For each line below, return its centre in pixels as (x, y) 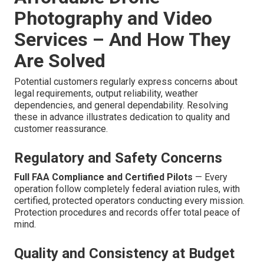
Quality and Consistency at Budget (124, 254)
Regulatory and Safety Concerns (118, 158)
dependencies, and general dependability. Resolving (121, 105)
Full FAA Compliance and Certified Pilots (103, 177)
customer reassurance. (61, 129)
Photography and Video (113, 19)
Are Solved (60, 61)
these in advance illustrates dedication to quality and (122, 117)
